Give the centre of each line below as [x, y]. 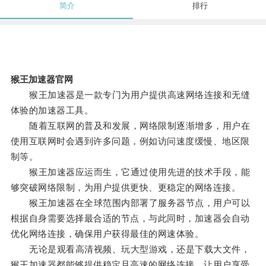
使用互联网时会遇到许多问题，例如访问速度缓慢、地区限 [130, 141]
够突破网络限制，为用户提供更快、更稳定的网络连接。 [126, 188]
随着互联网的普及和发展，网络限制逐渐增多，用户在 [130, 126]
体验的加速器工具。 [52, 110]
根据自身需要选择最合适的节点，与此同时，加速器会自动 [130, 218]
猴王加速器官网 [42, 80]
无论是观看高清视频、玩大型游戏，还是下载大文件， [130, 249]
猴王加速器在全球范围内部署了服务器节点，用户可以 [130, 203]
